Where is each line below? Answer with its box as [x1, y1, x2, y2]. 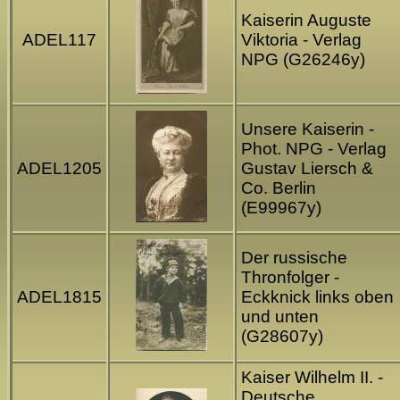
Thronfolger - [241, 268, 339, 287]
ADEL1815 [17, 287, 102, 307]
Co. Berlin [241, 179, 316, 198]
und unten [241, 307, 319, 327]
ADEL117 [22, 30, 96, 50]
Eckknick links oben [241, 287, 394, 307]
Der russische [241, 248, 347, 268]
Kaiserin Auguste [241, 11, 371, 30]
